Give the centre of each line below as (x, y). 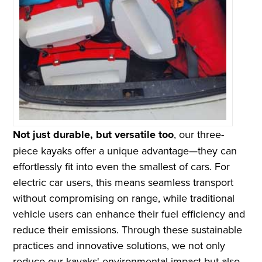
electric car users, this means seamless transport (123, 182)
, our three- (199, 135)
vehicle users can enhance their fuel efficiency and (129, 214)
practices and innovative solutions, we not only (119, 246)
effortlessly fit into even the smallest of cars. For (122, 167)
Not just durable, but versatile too (94, 135)
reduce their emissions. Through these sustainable (128, 230)
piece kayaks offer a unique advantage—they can (125, 151)
